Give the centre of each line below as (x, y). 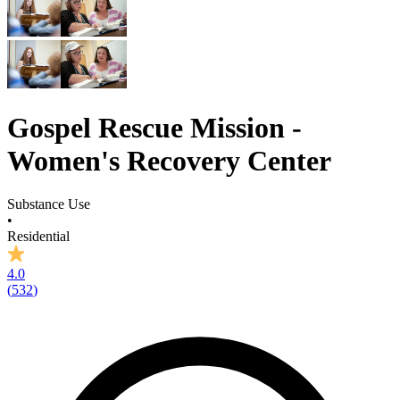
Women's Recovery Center (169, 160)
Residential (38, 237)
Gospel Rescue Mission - (154, 127)
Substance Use (49, 204)
